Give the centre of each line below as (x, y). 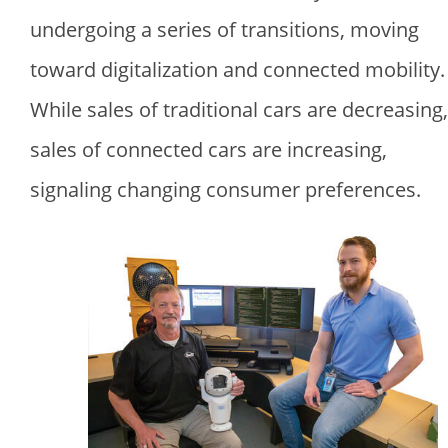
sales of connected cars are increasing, (208, 150)
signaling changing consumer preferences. (225, 190)
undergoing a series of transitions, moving (224, 30)
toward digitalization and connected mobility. (237, 70)
